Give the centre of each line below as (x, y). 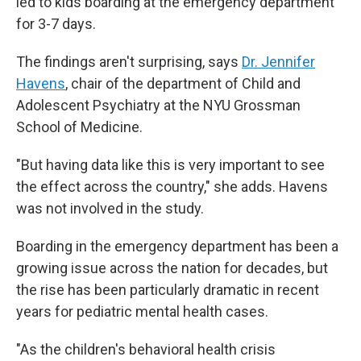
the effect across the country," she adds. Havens (172, 187)
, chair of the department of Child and (183, 83)
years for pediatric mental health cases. (142, 311)
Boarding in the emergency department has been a (177, 246)
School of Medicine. (79, 127)
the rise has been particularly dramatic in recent (168, 290)
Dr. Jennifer (278, 62)
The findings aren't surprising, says (129, 62)
